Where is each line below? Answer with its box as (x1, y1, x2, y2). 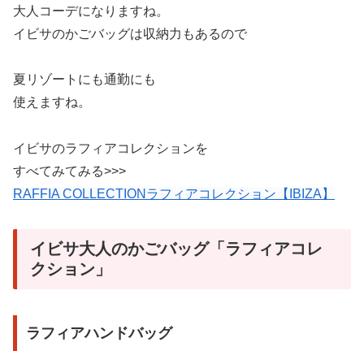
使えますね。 (13, 95, 91, 110)
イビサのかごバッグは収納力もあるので (13, 26, 247, 41)
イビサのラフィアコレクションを (13, 141, 208, 156)
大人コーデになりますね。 (13, 3, 169, 18)
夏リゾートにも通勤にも (13, 72, 156, 87)
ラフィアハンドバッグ (25, 325, 172, 342)
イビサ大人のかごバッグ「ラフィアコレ (30, 240, 323, 258)
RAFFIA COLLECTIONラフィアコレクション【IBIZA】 (13, 187, 335, 201)
